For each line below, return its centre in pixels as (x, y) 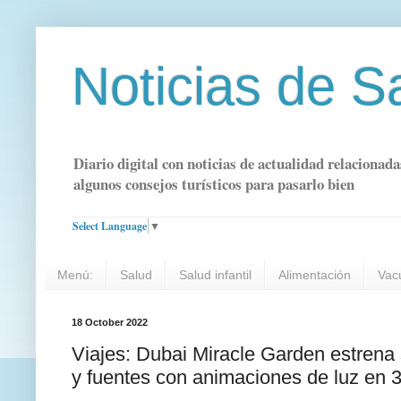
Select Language (110, 226)
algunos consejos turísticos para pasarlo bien (214, 184)
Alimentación (315, 275)
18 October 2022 (110, 323)
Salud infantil (215, 275)
